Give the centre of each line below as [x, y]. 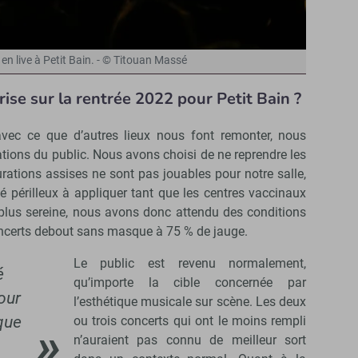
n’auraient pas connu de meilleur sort [190, 340]
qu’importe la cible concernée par [190, 283]
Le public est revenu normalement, [190, 264]
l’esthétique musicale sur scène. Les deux [190, 302]
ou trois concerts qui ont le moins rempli [190, 321]
